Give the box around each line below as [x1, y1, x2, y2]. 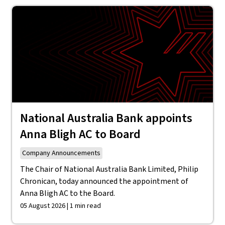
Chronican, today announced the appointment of [20, 176, 188, 187]
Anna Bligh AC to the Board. [20, 188, 115, 199]
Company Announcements [22, 148, 100, 158]
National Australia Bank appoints [20, 109, 192, 127]
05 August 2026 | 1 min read [20, 201, 101, 211]
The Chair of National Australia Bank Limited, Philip [20, 164, 198, 175]
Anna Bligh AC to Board [20, 126, 141, 143]
